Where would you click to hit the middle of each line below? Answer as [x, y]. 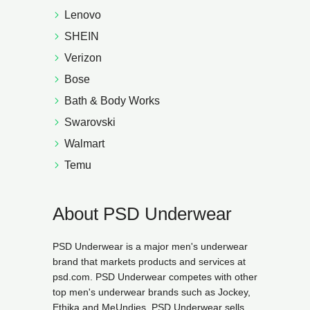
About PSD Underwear [142, 214]
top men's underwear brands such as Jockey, [152, 292]
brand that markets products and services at [149, 262]
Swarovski [90, 122]
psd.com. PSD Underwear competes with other [155, 277]
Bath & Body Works [112, 101]
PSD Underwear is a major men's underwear [150, 246]
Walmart [84, 144]
